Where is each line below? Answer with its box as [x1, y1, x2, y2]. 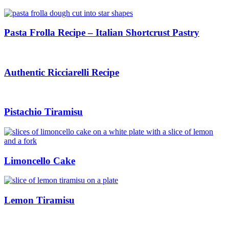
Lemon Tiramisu [4, 195, 75, 206]
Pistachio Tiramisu [4, 106, 83, 118]
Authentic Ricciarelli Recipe [4, 66, 119, 78]
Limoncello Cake [4, 155, 75, 166]
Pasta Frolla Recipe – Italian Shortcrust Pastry [4, 27, 199, 38]
